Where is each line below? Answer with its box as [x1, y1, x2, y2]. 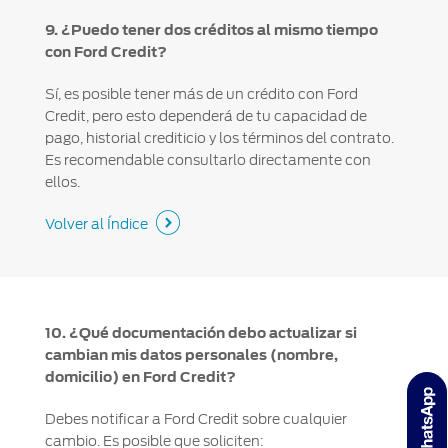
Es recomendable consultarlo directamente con [44, 151, 371, 168]
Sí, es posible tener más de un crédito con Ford [44, 85, 358, 102]
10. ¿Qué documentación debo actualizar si [44, 324, 357, 341]
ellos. [44, 173, 80, 190]
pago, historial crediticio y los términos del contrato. [44, 129, 394, 146]
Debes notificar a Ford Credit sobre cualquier [44, 410, 347, 427]
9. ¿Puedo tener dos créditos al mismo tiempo [44, 21, 378, 38]
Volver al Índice [44, 215, 148, 232]
